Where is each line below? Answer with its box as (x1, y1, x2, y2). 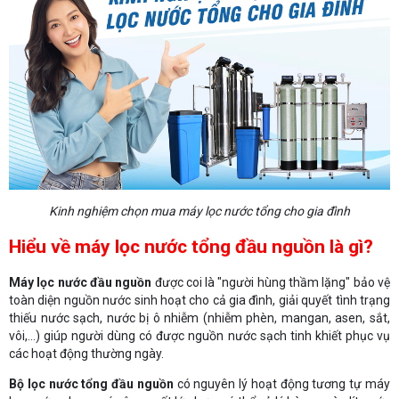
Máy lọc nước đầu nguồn (9, 274, 152, 289)
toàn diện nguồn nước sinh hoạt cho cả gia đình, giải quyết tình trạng (9, 292, 390, 307)
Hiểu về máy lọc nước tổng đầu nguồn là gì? (9, 235, 373, 257)
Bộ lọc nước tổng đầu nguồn (9, 376, 174, 391)
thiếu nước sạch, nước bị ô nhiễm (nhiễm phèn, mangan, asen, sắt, (9, 310, 390, 325)
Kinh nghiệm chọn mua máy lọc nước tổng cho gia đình (49, 204, 350, 219)
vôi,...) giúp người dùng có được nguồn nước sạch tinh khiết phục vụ (9, 328, 390, 343)
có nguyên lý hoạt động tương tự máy (173, 376, 391, 391)
